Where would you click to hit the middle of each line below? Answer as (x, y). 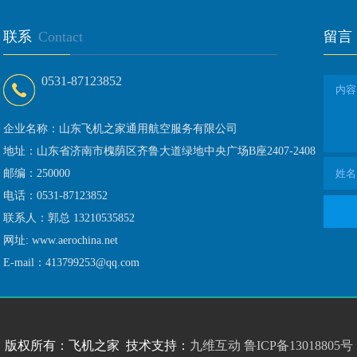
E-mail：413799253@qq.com (71, 263)
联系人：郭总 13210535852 (69, 218)
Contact (61, 37)
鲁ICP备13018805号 (298, 346)
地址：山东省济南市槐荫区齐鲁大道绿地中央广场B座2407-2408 (159, 151)
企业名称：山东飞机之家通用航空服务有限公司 (120, 129)
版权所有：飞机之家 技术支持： (97, 346)
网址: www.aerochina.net (61, 241)
